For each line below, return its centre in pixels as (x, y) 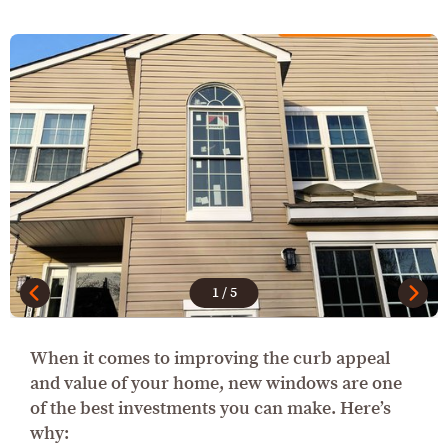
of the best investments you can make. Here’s (210, 409)
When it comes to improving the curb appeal (210, 359)
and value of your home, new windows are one (216, 384)
